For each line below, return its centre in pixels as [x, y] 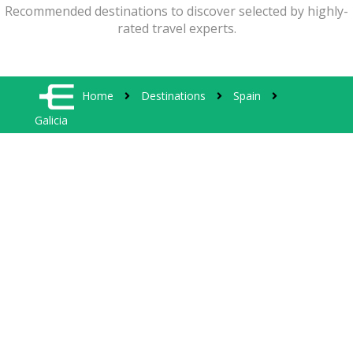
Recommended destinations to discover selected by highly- [176, 11]
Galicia [52, 121]
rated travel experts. [176, 29]
